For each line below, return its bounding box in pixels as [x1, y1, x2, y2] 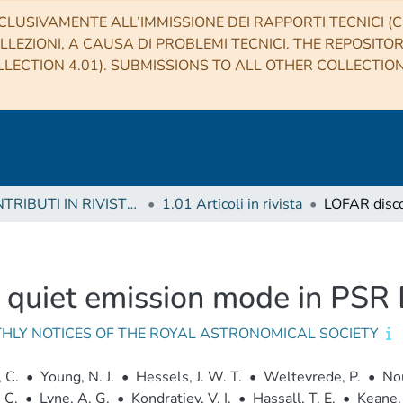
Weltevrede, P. [263, 367, 361, 387]
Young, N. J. [40, 367, 114, 387]
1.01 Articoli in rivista [162, 194, 302, 214]
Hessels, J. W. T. [135, 367, 242, 387]
